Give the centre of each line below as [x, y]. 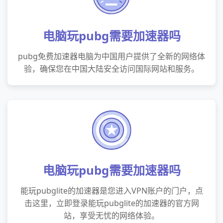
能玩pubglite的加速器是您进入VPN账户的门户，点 [111, 191]
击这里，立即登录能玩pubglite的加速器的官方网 [111, 203]
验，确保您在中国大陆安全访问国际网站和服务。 [111, 69]
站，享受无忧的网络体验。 [111, 216]
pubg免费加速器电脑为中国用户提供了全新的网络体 [111, 56]
